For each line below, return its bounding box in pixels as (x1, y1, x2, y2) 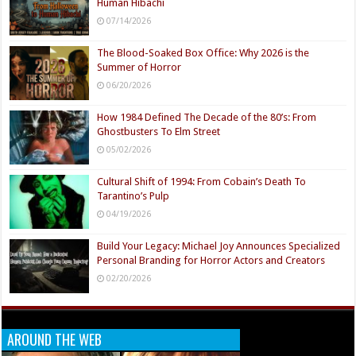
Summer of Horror (97, 60, 182, 73)
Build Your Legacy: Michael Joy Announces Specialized (97, 240, 341, 253)
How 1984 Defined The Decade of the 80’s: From (97, 110, 317, 123)
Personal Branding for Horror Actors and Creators (97, 254, 326, 267)
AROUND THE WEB (7, 329, 103, 350)
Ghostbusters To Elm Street (97, 125, 221, 137)
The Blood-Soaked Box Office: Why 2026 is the (97, 46, 310, 59)
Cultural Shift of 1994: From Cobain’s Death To (97, 176, 307, 188)
